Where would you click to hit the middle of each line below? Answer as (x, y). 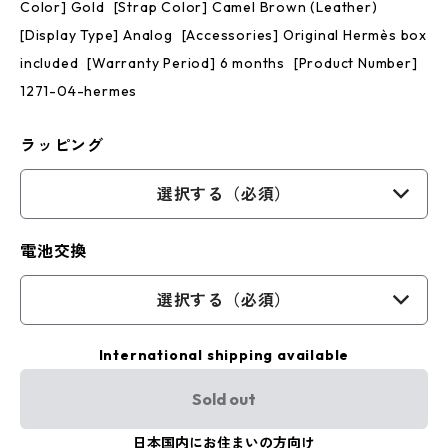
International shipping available (224, 355)
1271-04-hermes (79, 91)
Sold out (224, 399)
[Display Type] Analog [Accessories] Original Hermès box (224, 35)
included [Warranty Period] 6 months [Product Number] (219, 63)
